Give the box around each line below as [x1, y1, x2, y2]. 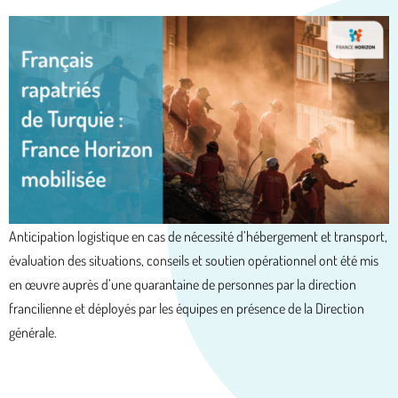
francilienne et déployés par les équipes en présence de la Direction [9, 299, 364, 318]
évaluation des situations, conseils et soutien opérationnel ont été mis [9, 251, 378, 270]
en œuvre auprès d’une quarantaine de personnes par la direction [9, 275, 356, 294]
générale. [9, 323, 57, 342]
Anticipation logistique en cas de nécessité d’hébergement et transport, [9, 227, 387, 246]
